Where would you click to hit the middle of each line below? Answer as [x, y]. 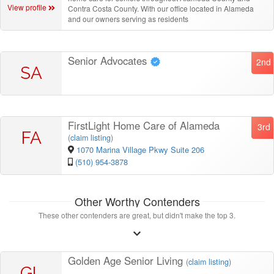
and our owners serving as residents [128, 18]
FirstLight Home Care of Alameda [144, 125]
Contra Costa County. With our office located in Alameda [161, 8]
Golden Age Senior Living [127, 260]
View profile [28, 7]
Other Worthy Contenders [137, 201]
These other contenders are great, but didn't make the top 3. [137, 215]
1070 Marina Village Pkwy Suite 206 [140, 149]
